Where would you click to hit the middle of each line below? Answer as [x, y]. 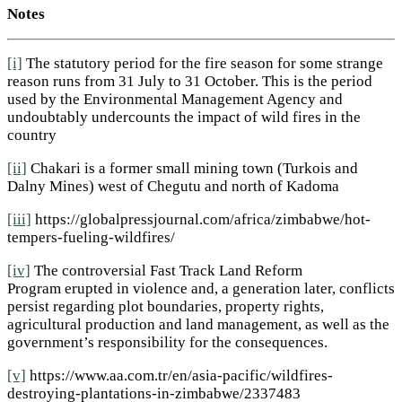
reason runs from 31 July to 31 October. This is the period [190, 82]
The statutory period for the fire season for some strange [203, 64]
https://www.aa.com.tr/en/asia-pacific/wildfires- [179, 375]
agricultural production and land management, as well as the [198, 324]
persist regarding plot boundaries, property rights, [166, 306]
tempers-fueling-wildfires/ [91, 237]
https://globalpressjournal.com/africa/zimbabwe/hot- [201, 219]
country [32, 135]
